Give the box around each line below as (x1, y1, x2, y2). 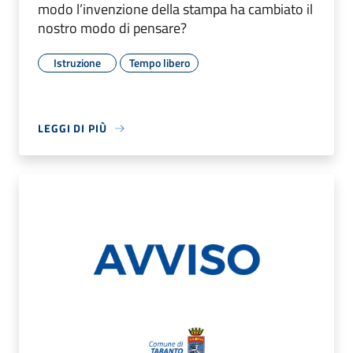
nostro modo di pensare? (38, 17, 187, 39)
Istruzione (54, 54, 101, 72)
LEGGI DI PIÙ (38, 120, 107, 137)
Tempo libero (128, 54, 190, 72)
